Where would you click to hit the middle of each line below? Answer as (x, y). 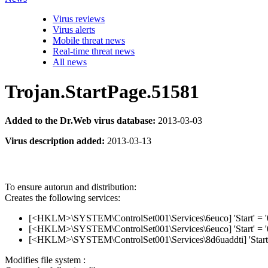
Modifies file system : (45, 260)
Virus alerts (74, 30)
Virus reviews (79, 19)
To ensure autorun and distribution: (71, 187)
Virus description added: (55, 141)
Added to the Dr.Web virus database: (80, 121)
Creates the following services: (63, 198)
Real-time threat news (94, 51)
